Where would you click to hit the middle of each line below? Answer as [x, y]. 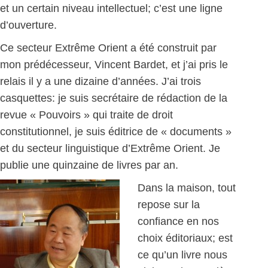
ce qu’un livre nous [182, 255]
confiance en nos [178, 221]
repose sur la [169, 205]
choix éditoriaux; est [185, 238]
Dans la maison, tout [187, 188]
